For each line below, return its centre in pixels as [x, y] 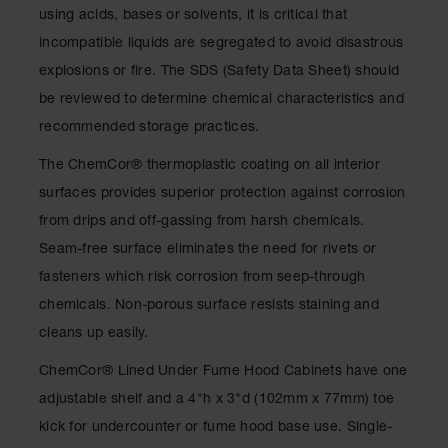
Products [42, 47]
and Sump [46, 121]
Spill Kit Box [51, 233]
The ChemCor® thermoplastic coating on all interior [209, 166]
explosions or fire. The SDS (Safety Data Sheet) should [219, 72]
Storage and [53, 29]
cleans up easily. [94, 334]
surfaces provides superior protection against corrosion [222, 194]
